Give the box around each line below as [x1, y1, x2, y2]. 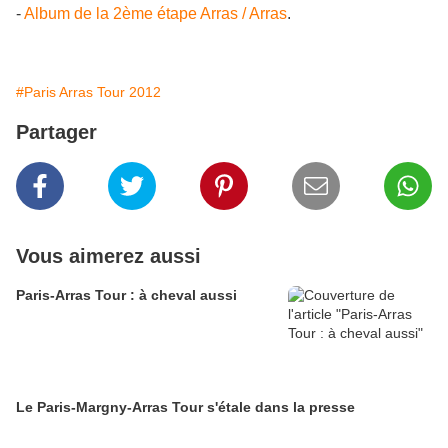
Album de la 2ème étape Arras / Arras [24, 5, 287, 22]
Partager [16, 121, 97, 143]
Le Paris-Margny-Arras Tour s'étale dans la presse [16, 399, 355, 415]
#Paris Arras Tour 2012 [16, 84, 161, 100]
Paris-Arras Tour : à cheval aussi [16, 287, 237, 303]
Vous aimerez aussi [16, 245, 201, 267]
